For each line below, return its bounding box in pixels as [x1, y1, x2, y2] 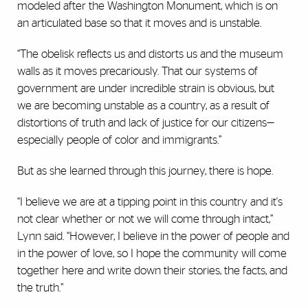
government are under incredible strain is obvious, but [17, 82, 274, 94]
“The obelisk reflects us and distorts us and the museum [17, 47, 283, 60]
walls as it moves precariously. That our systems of [17, 65, 258, 77]
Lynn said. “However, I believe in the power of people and [17, 230, 289, 242]
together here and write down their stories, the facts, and [17, 264, 287, 276]
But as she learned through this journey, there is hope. [17, 164, 273, 177]
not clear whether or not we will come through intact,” [17, 212, 273, 225]
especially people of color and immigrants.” [17, 133, 221, 146]
